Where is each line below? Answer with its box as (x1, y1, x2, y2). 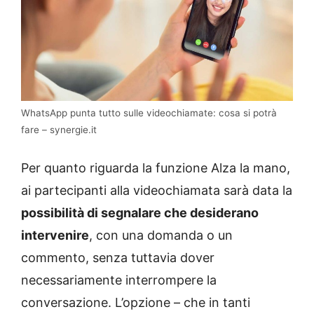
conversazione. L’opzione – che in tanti (21, 295, 250, 310)
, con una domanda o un (89, 228, 233, 243)
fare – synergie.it (21, 124, 97, 136)
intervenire (21, 228, 89, 243)
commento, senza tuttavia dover (21, 250, 214, 266)
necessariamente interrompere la (21, 273, 217, 288)
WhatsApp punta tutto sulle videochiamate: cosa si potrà (21, 107, 277, 119)
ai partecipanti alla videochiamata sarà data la (21, 183, 292, 198)
